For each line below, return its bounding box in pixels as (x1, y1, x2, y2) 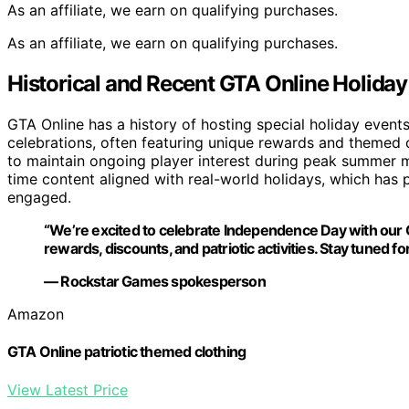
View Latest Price (7, 380, 128, 399)
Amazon (7, 305, 64, 324)
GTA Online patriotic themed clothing (7, 342, 246, 362)
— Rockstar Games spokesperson (44, 272, 266, 291)
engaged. (7, 188, 71, 207)
